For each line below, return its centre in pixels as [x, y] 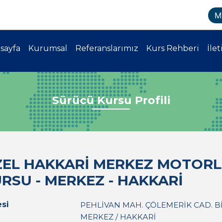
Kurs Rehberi [172, 48]
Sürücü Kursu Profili [111, 100]
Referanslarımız [107, 48]
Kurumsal [48, 48]
